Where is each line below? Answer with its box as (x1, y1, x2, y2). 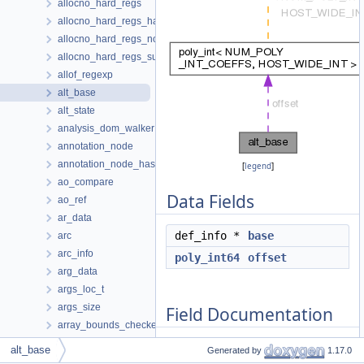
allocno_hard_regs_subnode (58, 51, 186, 63)
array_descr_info (58, 337, 132, 349)
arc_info (58, 248, 93, 259)
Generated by (207, 345, 264, 355)
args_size (58, 301, 101, 313)
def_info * (175, 229, 246, 242)
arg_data (58, 266, 97, 277)
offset (248, 251, 287, 264)
